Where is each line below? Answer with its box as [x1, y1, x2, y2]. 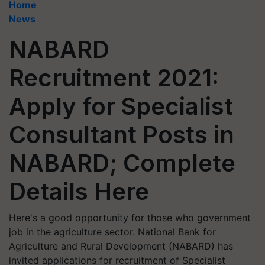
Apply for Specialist [9, 92, 233, 121]
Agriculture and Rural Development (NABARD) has [9, 240, 233, 252]
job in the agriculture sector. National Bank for [9, 226, 216, 238]
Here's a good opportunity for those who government [9, 212, 251, 224]
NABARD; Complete [9, 148, 235, 177]
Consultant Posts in [9, 120, 234, 149]
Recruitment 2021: [9, 63, 219, 92]
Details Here [9, 177, 149, 206]
